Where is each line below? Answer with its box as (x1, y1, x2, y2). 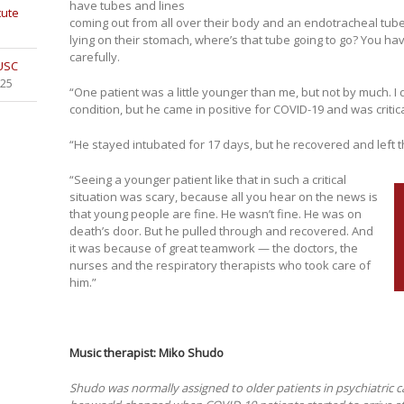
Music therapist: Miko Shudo (69, 344, 224, 362)
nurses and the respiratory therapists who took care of (69, 257, 371, 274)
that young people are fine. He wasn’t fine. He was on (69, 206, 362, 223)
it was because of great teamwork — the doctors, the (69, 240, 358, 257)
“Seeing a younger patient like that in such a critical (69, 171, 346, 188)
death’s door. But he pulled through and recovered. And (69, 223, 373, 240)
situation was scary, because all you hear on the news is (69, 188, 378, 206)
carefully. (69, 49, 120, 66)
